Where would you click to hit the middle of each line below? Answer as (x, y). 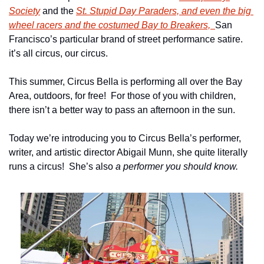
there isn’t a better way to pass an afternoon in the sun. (122, 110)
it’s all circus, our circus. (58, 54)
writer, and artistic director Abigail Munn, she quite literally (128, 153)
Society (24, 11)
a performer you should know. (179, 167)
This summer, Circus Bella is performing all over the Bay (126, 82)
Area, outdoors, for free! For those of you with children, (122, 96)
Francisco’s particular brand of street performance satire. (126, 39)
